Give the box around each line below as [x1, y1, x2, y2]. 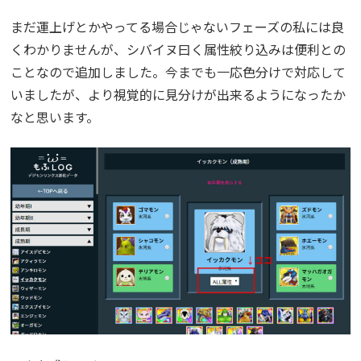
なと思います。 [10, 106, 100, 127]
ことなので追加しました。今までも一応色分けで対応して [10, 61, 346, 81]
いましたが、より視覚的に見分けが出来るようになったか [10, 84, 346, 104]
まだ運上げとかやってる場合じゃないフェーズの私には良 [10, 16, 345, 36]
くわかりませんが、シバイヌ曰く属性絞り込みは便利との [10, 39, 346, 59]
